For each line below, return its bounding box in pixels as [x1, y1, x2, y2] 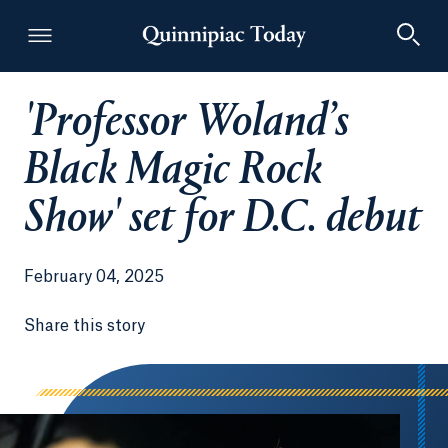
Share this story [24, 318, 145, 334]
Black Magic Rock [24, 148, 322, 196]
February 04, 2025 [24, 269, 164, 285]
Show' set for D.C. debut [24, 196, 422, 244]
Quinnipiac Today [139, 105, 443, 153]
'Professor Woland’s [24, 100, 349, 148]
